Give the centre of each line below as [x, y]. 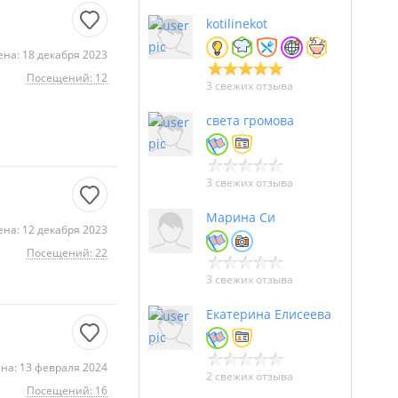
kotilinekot [237, 24]
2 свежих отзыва [250, 376]
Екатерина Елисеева [269, 314]
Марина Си [241, 217]
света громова [250, 120]
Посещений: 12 [67, 78]
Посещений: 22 [67, 253]
